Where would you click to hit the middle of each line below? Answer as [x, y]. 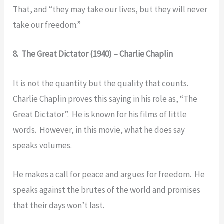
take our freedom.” [47, 25]
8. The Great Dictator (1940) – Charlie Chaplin [93, 54]
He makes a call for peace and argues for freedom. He [109, 174]
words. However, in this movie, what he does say [99, 130]
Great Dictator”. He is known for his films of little [100, 114]
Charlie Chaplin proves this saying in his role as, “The [105, 99]
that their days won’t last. [59, 205]
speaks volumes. [43, 145]
